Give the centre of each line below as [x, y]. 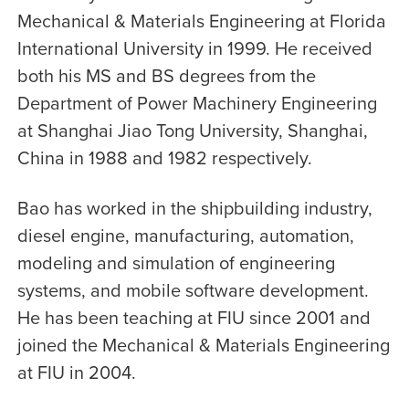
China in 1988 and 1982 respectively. [164, 158]
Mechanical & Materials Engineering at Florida [201, 21]
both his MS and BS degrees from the [166, 76]
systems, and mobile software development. [193, 290]
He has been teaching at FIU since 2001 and [194, 318]
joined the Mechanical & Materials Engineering [203, 345]
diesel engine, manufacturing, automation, [185, 236]
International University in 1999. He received [194, 48]
